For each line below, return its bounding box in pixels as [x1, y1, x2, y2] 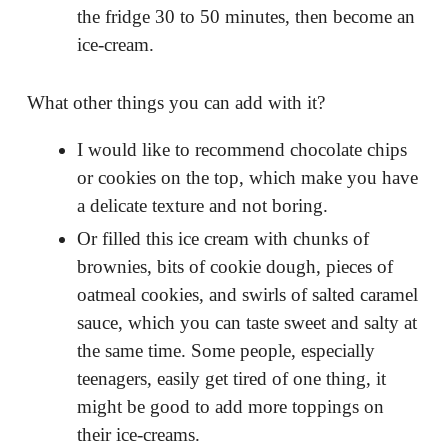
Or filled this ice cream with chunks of [76, 228, 369, 250]
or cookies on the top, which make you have [76, 167, 418, 189]
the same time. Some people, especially [76, 340, 375, 362]
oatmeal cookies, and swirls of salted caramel [76, 284, 418, 306]
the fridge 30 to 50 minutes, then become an [76, 6, 415, 28]
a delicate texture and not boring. [76, 195, 328, 217]
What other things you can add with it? [26, 92, 325, 114]
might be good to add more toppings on [76, 396, 384, 418]
